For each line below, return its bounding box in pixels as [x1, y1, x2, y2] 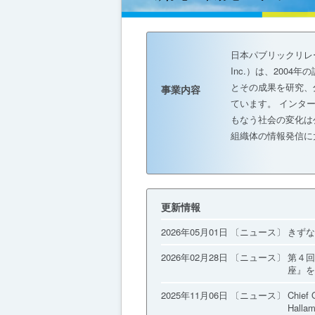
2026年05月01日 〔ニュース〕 [160, 224, 285, 238]
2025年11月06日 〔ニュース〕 [160, 288, 285, 302]
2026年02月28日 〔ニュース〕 [160, 250, 285, 264]
